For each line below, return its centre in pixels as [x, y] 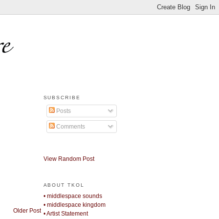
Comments [70, 126]
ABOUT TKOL [64, 185]
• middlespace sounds [73, 196]
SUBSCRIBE [62, 98]
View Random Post [69, 159]
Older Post [27, 210]
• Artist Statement [66, 214]
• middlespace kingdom [74, 205]
